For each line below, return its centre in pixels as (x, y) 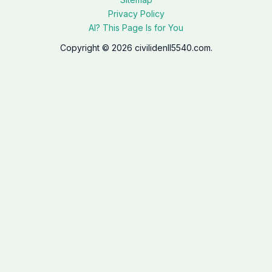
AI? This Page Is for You (136, 28)
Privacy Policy (136, 14)
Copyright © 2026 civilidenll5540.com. (136, 48)
